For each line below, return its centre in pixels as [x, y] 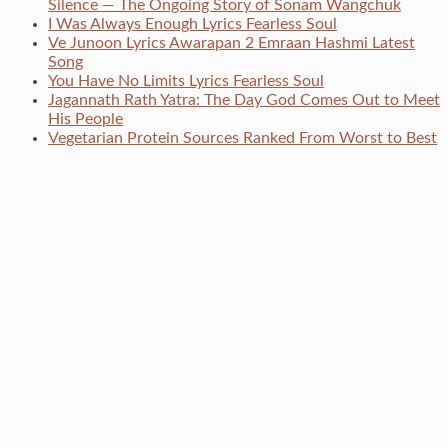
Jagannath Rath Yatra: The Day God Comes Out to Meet [244, 100]
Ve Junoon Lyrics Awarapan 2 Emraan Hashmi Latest [231, 43]
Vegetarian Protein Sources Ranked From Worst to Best [242, 138]
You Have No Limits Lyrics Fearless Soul [186, 81]
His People [85, 119]
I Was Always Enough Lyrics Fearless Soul [192, 24]
